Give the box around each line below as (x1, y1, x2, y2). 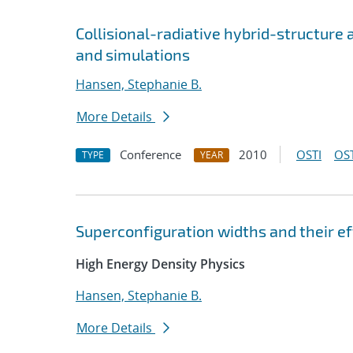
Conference (120, 147, 181, 162)
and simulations (76, 45, 190, 64)
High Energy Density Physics (76, 255, 245, 273)
